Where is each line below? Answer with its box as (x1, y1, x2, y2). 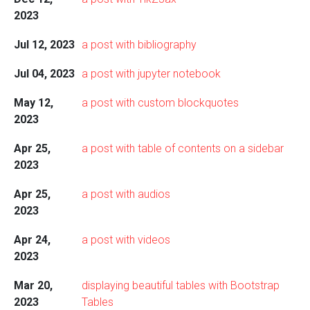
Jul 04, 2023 (13, 67, 75, 80)
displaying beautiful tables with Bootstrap (81, 279, 280, 292)
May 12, (13, 96, 53, 109)
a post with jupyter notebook (81, 67, 221, 80)
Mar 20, (13, 279, 53, 292)
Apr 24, (13, 233, 51, 246)
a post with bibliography (81, 38, 197, 51)
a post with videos (81, 233, 170, 246)
